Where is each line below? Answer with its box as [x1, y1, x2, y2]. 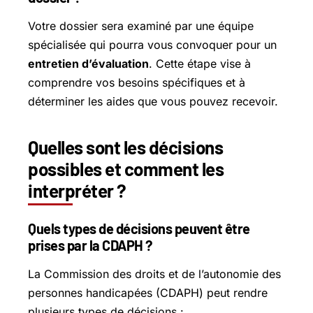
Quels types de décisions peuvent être [28, 220, 250, 238]
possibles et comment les [28, 157, 224, 180]
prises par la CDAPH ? [28, 237, 152, 254]
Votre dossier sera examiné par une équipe [28, 18, 254, 33]
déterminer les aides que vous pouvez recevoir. [28, 94, 278, 108]
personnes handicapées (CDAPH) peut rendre [28, 286, 268, 300]
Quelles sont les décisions [28, 136, 223, 158]
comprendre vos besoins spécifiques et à [28, 75, 245, 89]
